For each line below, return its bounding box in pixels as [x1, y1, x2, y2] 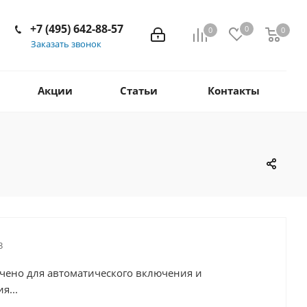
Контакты [208, 84, 260, 97]
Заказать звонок [31, 38, 101, 50]
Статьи [119, 84, 158, 97]
